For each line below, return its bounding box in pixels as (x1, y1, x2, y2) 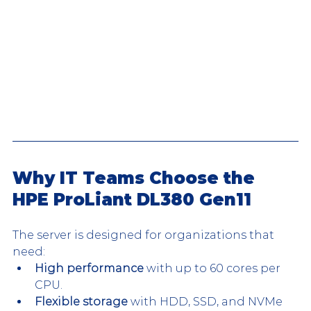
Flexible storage (35, 295, 128, 309)
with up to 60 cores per (144, 262, 283, 276)
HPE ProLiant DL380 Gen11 (12, 190, 251, 210)
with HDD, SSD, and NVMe (128, 295, 285, 309)
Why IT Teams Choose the (12, 168, 260, 189)
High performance (35, 262, 144, 276)
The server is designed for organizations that (12, 228, 277, 242)
